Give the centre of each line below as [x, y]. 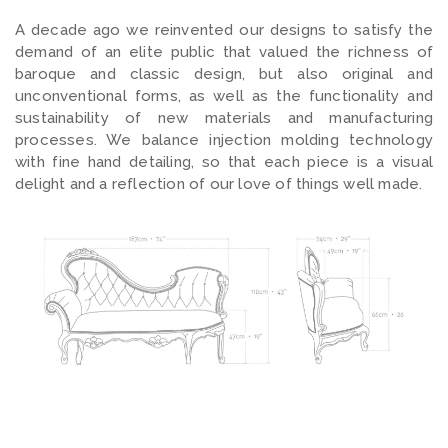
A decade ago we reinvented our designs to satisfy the [224, 29]
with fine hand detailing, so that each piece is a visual [224, 161]
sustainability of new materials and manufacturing [224, 117]
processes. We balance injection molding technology [224, 139]
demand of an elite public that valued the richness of [224, 51]
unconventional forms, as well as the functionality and [224, 95]
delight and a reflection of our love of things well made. [219, 183]
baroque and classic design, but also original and [224, 73]
